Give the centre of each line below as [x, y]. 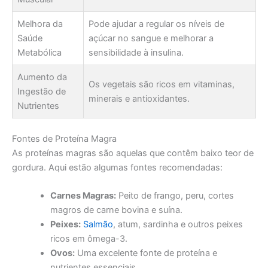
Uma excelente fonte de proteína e [146, 253]
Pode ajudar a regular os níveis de [156, 24]
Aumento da [42, 77]
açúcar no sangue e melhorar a [151, 39]
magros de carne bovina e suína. [116, 210]
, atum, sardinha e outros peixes [178, 225]
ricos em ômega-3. [89, 239]
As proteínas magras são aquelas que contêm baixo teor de [133, 153]
